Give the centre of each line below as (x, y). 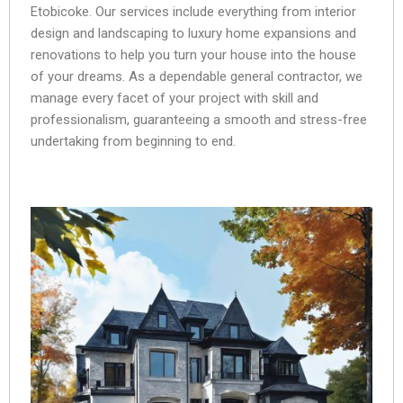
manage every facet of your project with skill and (175, 98)
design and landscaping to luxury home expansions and (193, 33)
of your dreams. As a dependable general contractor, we (197, 76)
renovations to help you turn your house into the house (193, 54)
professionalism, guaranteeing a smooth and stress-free (199, 119)
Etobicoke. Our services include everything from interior (193, 11)
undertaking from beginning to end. (133, 141)
